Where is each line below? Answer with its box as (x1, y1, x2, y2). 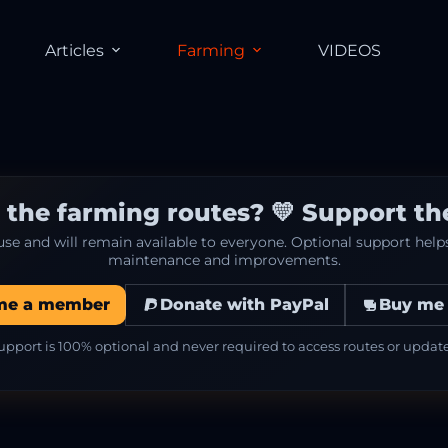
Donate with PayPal (159, 295, 329, 315)
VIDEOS (317, 40, 381, 60)
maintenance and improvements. (107, 251, 341, 269)
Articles (44, 40, 104, 60)
